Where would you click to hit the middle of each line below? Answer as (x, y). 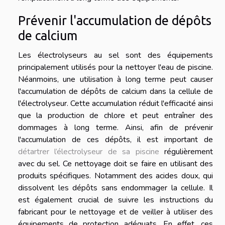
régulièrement (186, 152)
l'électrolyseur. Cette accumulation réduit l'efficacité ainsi (116, 104)
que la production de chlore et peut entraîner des (116, 116)
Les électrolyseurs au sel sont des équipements (116, 55)
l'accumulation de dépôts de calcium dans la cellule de (116, 92)
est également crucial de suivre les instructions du (116, 200)
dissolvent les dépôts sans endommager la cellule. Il (116, 188)
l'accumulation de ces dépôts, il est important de (116, 140)
